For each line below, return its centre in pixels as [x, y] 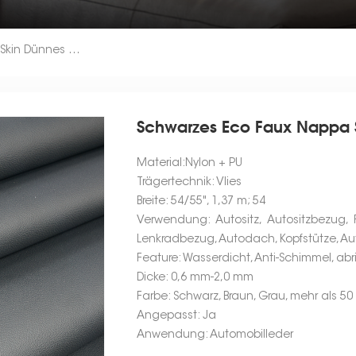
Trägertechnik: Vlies [190, 183]
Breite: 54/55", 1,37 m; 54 [201, 202]
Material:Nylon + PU [190, 164]
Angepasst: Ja [177, 317]
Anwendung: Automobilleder [215, 336]
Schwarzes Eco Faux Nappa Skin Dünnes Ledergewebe [74, 50]
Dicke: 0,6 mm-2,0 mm [195, 279]
